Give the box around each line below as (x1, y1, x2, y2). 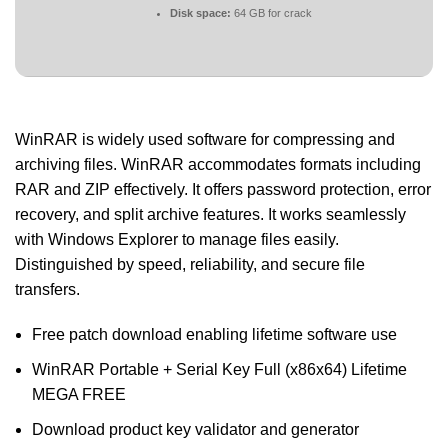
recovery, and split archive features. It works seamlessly (15, 206, 406, 224)
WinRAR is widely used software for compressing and (15, 131, 395, 149)
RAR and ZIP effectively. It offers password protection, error (15, 181, 431, 199)
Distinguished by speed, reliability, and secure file (15, 256, 365, 274)
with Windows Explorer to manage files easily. (15, 231, 339, 249)
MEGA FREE (32, 386, 126, 404)
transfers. (15, 281, 80, 299)
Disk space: (170, 7, 231, 20)
